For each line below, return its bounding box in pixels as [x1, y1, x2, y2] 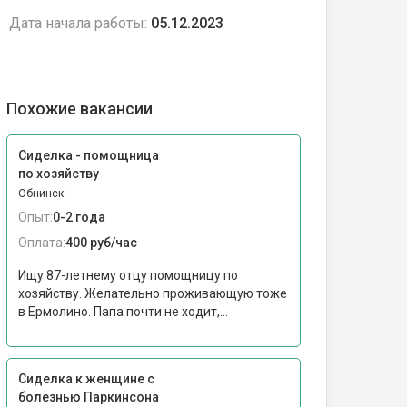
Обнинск [18, 187, 64, 200]
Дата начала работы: [9, 15, 147, 32]
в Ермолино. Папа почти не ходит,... [18, 304, 228, 319]
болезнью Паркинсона [18, 390, 159, 404]
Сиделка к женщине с [18, 372, 154, 386]
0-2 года [53, 210, 105, 224]
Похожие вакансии [6, 99, 153, 118]
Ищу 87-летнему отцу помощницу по [18, 268, 238, 283]
